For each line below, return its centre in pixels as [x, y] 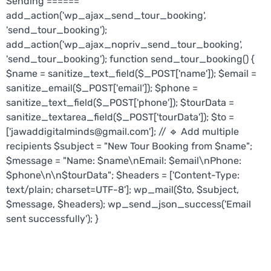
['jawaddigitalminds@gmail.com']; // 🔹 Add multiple [122, 132]
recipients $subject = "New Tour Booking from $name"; [129, 146]
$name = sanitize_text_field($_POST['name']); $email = [131, 74]
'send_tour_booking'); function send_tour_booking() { [130, 59]
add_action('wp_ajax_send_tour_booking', [106, 16]
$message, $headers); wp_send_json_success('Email [129, 204]
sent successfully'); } [52, 219]
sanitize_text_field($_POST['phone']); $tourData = [120, 103]
